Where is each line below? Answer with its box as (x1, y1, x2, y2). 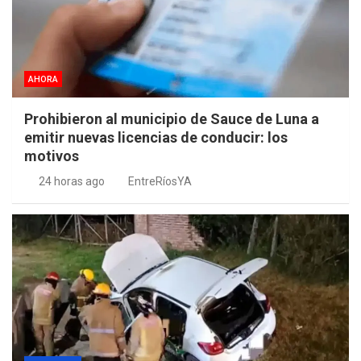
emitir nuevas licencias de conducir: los (24, 129, 288, 147)
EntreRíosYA (128, 175, 192, 189)
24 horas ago (38, 175, 105, 189)
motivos (24, 147, 79, 165)
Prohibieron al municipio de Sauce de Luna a (24, 110, 319, 128)
